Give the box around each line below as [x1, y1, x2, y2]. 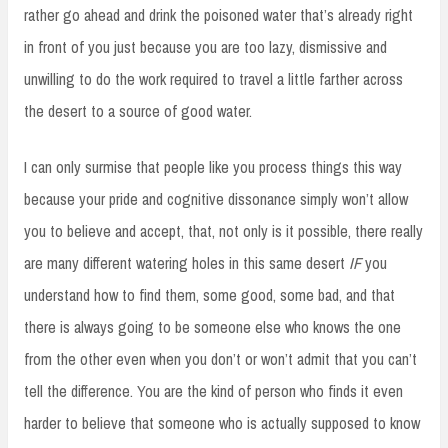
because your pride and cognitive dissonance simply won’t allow [24, 187, 408, 210]
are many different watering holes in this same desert [24, 251, 349, 274]
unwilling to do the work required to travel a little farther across [24, 67, 403, 90]
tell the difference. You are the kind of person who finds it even [24, 379, 403, 402]
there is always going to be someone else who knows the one [24, 315, 401, 338]
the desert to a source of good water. [24, 99, 252, 122]
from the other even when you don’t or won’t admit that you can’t [24, 347, 417, 370]
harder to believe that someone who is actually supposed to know [24, 411, 420, 434]
